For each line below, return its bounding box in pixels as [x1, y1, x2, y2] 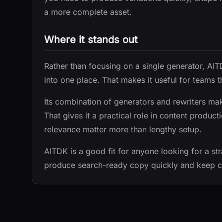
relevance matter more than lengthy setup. [44, 124, 202, 134]
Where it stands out [44, 34, 138, 46]
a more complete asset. [44, 7, 132, 17]
